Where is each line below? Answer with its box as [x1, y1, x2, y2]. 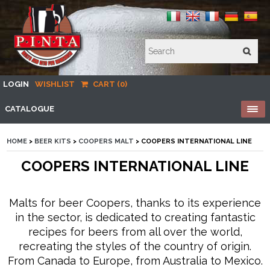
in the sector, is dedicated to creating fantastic [14, 211, 256, 224]
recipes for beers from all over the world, [28, 225, 242, 238]
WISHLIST [35, 80, 75, 89]
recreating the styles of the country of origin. [19, 240, 251, 253]
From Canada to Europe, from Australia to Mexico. [7, 254, 263, 267]
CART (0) [91, 80, 127, 89]
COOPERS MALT [78, 137, 134, 145]
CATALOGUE [5, 104, 54, 113]
